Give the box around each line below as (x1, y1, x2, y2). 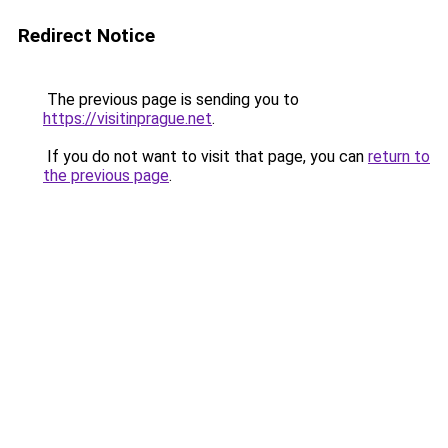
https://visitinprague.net (43, 109, 212, 128)
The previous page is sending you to (43, 90, 299, 109)
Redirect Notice (18, 24, 155, 47)
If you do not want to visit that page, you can (43, 147, 368, 166)
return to (368, 147, 430, 166)
